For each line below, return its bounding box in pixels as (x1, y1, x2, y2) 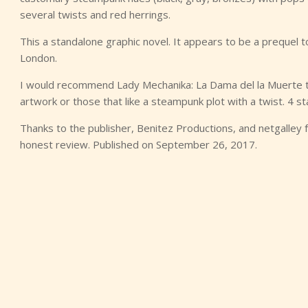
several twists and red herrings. (20, 8, 170, 21)
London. (20, 51, 57, 65)
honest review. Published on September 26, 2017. (20, 137, 257, 151)
